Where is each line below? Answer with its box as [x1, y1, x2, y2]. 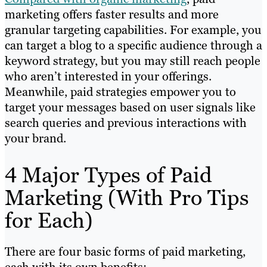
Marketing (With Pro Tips [5, 183, 249, 212]
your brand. [5, 130, 66, 146]
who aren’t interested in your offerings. [5, 68, 212, 84]
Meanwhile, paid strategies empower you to [5, 83, 236, 100]
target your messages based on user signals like [5, 99, 256, 115]
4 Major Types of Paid [5, 160, 212, 189]
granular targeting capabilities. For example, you [5, 21, 262, 38]
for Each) [5, 206, 93, 234]
